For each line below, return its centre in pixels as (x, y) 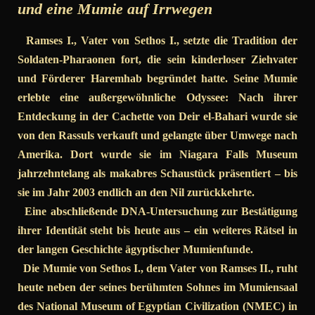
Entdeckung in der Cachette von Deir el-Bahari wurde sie (157, 117)
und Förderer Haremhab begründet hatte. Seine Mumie (157, 79)
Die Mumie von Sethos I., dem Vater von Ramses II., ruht (157, 269)
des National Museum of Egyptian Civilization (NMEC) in (157, 307)
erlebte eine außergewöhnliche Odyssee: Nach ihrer (157, 98)
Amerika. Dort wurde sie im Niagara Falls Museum (157, 155)
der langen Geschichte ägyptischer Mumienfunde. (135, 250)
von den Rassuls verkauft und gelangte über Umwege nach (157, 136)
